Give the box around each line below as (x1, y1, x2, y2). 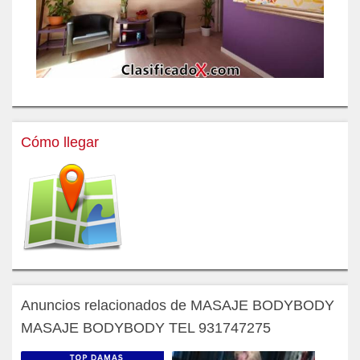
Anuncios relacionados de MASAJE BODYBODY (21, 297, 334, 313)
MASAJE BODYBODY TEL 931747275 (21, 319, 271, 336)
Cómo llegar (21, 133, 99, 150)
